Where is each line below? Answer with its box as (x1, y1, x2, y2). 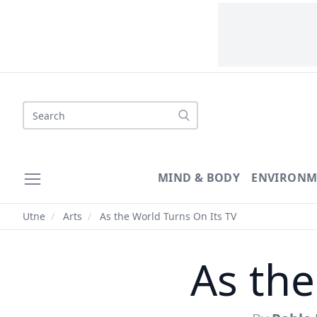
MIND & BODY (157, 170, 241, 185)
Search (22, 101, 59, 117)
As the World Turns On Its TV (97, 209, 236, 223)
